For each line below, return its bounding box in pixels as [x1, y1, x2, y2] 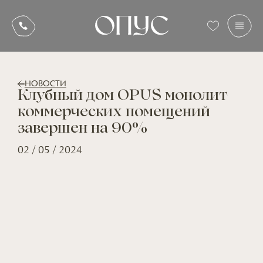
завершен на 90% [17, 122, 147, 137]
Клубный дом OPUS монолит [17, 89, 227, 104]
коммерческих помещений [17, 106, 210, 120]
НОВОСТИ [24, 79, 66, 89]
